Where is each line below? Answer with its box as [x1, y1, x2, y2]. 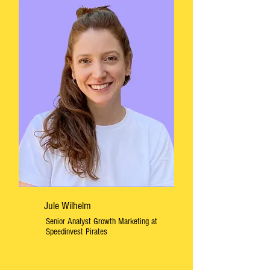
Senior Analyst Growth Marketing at [46, 216, 157, 227]
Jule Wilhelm [44, 199, 91, 212]
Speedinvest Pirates [46, 227, 107, 237]
